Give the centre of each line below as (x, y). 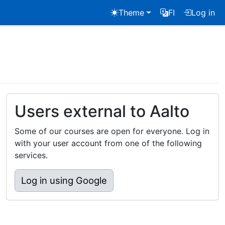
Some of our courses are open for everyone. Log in (112, 131)
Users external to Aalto (102, 111)
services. (31, 155)
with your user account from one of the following (108, 143)
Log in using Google (64, 180)
